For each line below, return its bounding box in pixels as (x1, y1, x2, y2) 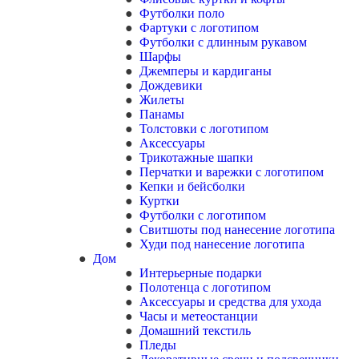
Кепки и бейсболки (139, 179, 245, 193)
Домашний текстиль (139, 324, 251, 337)
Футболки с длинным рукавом (139, 35, 307, 49)
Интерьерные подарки (139, 266, 262, 280)
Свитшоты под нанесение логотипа (139, 223, 335, 236)
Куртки (139, 194, 179, 208)
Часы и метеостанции (139, 309, 258, 323)
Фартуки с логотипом (139, 21, 259, 34)
